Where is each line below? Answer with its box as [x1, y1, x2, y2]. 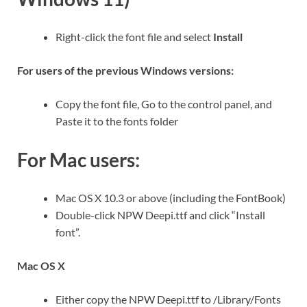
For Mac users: [17, 147, 140, 171]
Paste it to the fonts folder [56, 114, 178, 128]
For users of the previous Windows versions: [17, 64, 234, 77]
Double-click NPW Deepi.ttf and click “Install [56, 208, 265, 221]
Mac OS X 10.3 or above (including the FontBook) [56, 191, 286, 204]
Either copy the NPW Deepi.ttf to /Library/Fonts [56, 292, 281, 306]
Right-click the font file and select [56, 30, 213, 44]
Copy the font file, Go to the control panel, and [56, 97, 272, 111]
